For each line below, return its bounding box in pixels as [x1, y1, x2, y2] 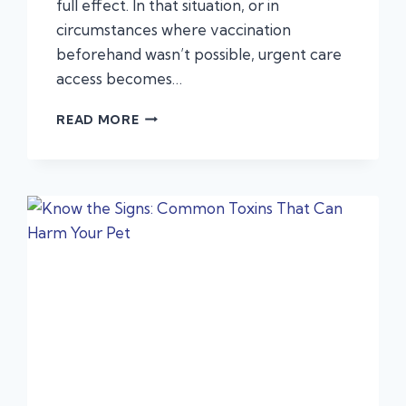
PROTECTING [138, 125, 232, 140]
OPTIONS [138, 258, 203, 274]
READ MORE [56, 111, 140, 127]
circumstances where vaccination [56, 19, 292, 39]
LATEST [138, 220, 190, 236]
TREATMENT [138, 239, 225, 255]
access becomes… [56, 68, 183, 88]
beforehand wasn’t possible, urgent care [56, 43, 343, 63]
